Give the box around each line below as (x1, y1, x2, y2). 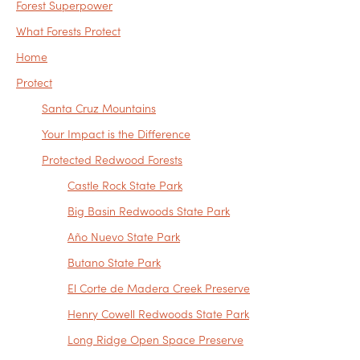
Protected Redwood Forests (42, 151, 182, 168)
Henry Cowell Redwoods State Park (67, 305, 249, 322)
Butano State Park (67, 254, 161, 271)
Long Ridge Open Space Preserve (67, 331, 243, 348)
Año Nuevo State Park (67, 228, 180, 245)
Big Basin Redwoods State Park (67, 202, 230, 219)
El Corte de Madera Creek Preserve (67, 280, 250, 297)
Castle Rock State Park (67, 177, 182, 194)
